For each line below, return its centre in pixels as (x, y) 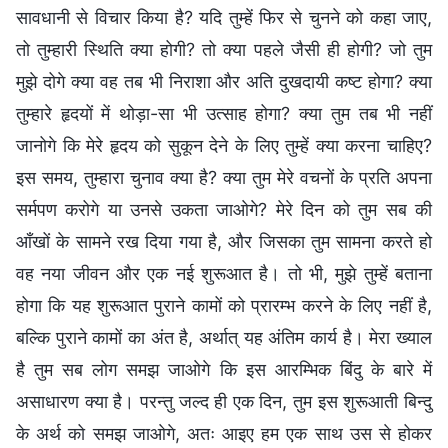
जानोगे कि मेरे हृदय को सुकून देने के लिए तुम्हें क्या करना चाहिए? (224, 145)
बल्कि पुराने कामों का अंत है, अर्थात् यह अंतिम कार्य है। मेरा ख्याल (224, 337)
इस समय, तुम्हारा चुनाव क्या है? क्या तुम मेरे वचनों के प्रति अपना (224, 177)
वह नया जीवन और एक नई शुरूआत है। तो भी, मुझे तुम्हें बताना (224, 273)
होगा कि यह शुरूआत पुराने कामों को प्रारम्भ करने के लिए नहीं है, (224, 305)
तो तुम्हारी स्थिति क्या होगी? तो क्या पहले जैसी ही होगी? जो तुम (224, 49)
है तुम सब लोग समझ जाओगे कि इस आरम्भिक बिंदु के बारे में (224, 369)
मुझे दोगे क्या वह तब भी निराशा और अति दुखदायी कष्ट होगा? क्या (224, 81)
